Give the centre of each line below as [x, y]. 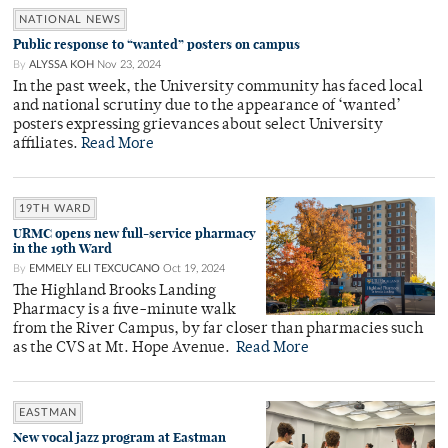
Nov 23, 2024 [129, 64]
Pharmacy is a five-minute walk [124, 310]
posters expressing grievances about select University [198, 125]
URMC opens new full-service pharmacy [134, 233]
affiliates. [47, 144]
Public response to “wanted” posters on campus [156, 44]
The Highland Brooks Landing [114, 291]
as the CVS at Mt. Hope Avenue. [124, 348]
